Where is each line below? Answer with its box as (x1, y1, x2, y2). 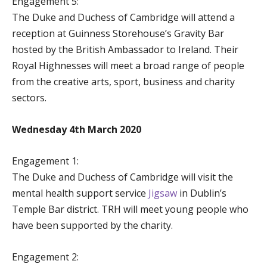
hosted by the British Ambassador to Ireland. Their (12, 43, 238, 57)
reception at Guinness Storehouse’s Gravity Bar (12, 27, 224, 41)
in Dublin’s (177, 187, 226, 200)
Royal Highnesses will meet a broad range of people (12, 59, 244, 73)
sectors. (12, 91, 46, 105)
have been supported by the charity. (12, 219, 173, 232)
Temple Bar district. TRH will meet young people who (12, 203, 249, 216)
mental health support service (12, 187, 148, 200)
